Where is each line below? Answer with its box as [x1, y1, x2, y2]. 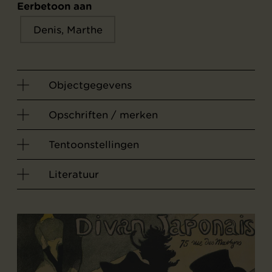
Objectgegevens [49, 79, 132, 91]
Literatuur [49, 168, 99, 180]
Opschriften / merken [49, 109, 158, 121]
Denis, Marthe [33, 23, 103, 36]
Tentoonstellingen [49, 138, 139, 151]
